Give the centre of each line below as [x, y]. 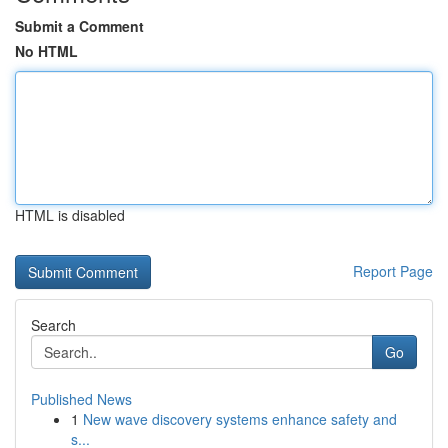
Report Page [393, 271]
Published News [81, 399]
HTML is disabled [70, 215]
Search [53, 325]
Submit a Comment [79, 26]
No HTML [46, 51]
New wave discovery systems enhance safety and [240, 419]
